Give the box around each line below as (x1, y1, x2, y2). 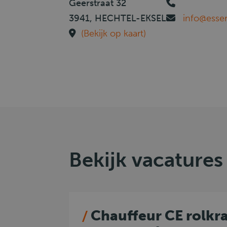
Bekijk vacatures (68, 147, 223, 172)
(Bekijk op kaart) (81, 28, 146, 39)
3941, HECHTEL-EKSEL (68, 13, 166, 24)
